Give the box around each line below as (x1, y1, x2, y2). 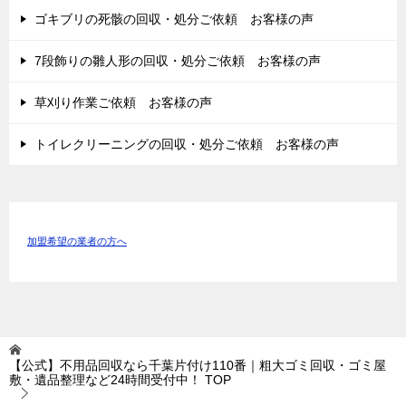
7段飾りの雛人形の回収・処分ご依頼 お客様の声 (34, 53, 321, 68)
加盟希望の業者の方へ (27, 235, 127, 248)
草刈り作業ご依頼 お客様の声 (34, 94, 212, 110)
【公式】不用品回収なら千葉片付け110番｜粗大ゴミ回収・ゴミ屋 (9, 357, 386, 372)
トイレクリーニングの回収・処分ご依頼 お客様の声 (34, 136, 339, 151)
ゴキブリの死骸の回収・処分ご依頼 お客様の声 (34, 11, 314, 26)
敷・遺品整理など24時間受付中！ (9, 372, 201, 387)
